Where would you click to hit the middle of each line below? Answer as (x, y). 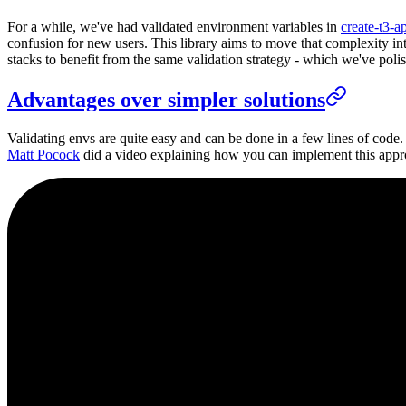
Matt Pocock (43, 155)
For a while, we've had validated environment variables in (174, 26)
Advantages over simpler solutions (166, 100)
